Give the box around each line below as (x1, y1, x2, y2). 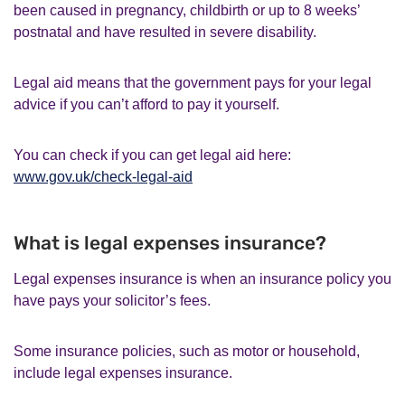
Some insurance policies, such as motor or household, (14, 343, 360, 359)
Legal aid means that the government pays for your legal (14, 74, 372, 90)
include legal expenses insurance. (14, 364, 232, 381)
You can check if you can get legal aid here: (14, 146, 291, 163)
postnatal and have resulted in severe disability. (14, 24, 316, 40)
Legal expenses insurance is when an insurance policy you (14, 270, 391, 287)
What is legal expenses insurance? (14, 231, 326, 254)
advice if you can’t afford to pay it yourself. (14, 96, 279, 112)
